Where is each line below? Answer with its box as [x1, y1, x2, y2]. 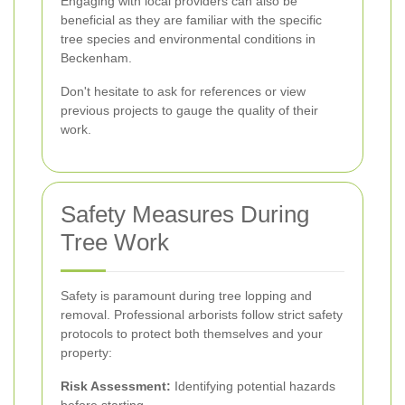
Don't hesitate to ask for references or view [61, 83, 306, 99]
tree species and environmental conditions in [61, 31, 316, 46]
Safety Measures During [61, 200, 309, 228]
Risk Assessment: [61, 378, 171, 393]
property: [61, 344, 112, 360]
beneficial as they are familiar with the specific [61, 12, 322, 27]
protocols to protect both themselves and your [61, 325, 323, 341]
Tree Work [61, 228, 169, 256]
